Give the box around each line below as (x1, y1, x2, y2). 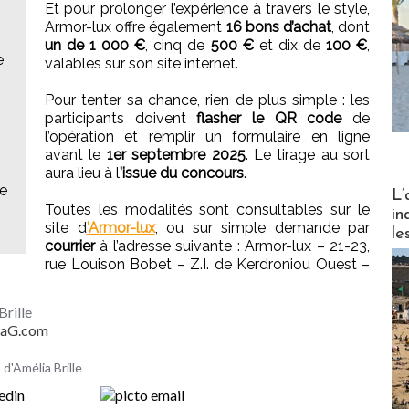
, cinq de (145, 37, 211, 55)
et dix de (253, 37, 326, 55)
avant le (45, 146, 107, 164)
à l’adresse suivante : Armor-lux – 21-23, (95, 237, 370, 256)
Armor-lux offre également (45, 18, 226, 37)
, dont (330, 18, 371, 37)
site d (45, 219, 87, 237)
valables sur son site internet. (45, 55, 238, 73)
